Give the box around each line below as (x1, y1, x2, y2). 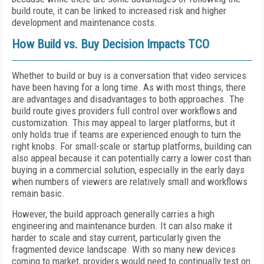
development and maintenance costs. (12, 16, 157, 28)
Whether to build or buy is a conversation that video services (12, 70, 246, 81)
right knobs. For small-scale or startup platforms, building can (12, 140, 252, 152)
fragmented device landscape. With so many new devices (12, 243, 236, 255)
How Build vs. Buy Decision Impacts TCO (12, 37, 209, 51)
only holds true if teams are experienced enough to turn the (12, 128, 241, 140)
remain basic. (12, 187, 65, 199)
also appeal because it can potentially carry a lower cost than (12, 152, 251, 164)
